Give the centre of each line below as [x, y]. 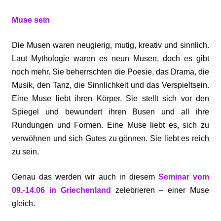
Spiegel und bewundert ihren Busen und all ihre [110, 112]
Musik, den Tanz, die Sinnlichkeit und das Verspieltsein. [110, 85]
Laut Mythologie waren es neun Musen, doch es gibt [110, 58]
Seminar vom [184, 177]
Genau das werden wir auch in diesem [85, 177]
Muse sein [31, 20]
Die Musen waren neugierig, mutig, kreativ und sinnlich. [110, 45]
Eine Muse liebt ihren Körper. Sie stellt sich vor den [110, 98]
